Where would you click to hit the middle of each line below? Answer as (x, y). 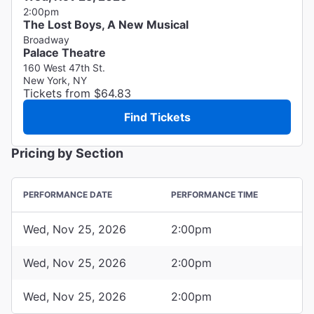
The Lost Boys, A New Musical (106, 24)
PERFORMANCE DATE (68, 194)
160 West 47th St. (64, 67)
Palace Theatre (64, 52)
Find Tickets (157, 117)
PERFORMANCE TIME (214, 194)
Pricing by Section (67, 153)
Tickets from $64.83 (77, 93)
